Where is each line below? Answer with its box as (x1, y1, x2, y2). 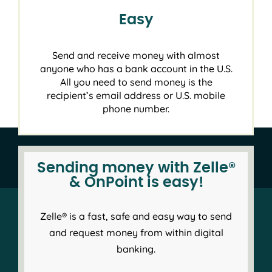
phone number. (103, 102, 169, 115)
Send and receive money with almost (52, 49, 220, 61)
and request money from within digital (49, 226, 223, 239)
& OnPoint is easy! (69, 175, 203, 191)
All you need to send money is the (59, 75, 212, 88)
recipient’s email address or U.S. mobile (47, 89, 225, 101)
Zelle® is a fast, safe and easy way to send (40, 210, 232, 223)
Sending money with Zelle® (36, 161, 236, 176)
